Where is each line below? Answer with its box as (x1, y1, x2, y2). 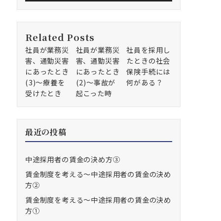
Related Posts (25, 30, 95, 43)
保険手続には (126, 66, 171, 76)
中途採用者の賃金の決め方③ (25, 154, 120, 164)
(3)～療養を (25, 77, 65, 87)
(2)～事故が (75, 77, 116, 87)
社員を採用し (126, 44, 171, 55)
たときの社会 (126, 55, 171, 66)
